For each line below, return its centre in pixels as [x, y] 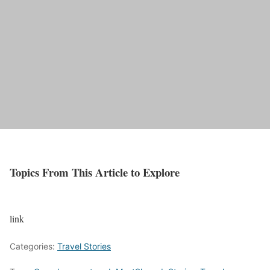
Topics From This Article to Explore [95, 172]
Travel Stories [84, 246]
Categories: [33, 246]
